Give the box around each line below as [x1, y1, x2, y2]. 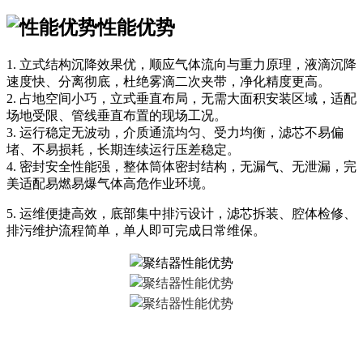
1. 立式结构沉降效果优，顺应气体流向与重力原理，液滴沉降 [6, 58, 357, 72]
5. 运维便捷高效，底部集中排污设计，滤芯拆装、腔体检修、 [6, 207, 357, 221]
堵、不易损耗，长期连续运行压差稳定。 [6, 143, 240, 157]
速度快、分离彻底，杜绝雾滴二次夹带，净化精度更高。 [6, 75, 331, 89]
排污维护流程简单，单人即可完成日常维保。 [6, 224, 266, 238]
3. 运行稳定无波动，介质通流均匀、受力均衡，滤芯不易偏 [6, 126, 344, 140]
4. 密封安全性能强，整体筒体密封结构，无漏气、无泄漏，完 [6, 160, 357, 174]
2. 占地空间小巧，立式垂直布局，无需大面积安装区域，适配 [6, 92, 357, 106]
